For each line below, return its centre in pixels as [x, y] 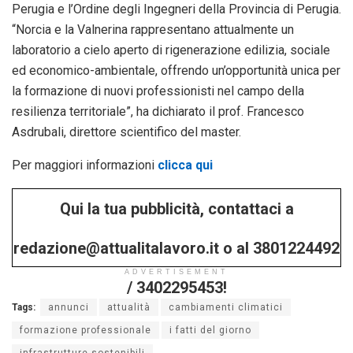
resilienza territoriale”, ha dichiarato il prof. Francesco [158, 111]
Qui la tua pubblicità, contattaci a [176, 208]
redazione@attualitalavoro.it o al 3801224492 [176, 248]
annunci [69, 307]
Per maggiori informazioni [83, 165]
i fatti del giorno [210, 330]
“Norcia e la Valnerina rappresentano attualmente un [153, 29]
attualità [129, 307]
